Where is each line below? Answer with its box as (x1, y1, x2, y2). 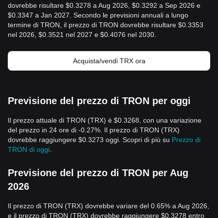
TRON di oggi (8, 145, 50, 153)
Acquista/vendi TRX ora (73, 57, 145, 65)
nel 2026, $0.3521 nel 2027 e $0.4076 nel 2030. (8, 31, 156, 38)
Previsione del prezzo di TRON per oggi (8, 95, 191, 106)
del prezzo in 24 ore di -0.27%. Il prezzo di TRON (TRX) (8, 126, 180, 134)
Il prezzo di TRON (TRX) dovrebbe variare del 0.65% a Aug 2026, (8, 202, 209, 210)
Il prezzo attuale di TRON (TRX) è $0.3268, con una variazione (8, 116, 201, 124)
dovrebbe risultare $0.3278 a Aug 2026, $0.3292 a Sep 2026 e (8, 1, 200, 9)
